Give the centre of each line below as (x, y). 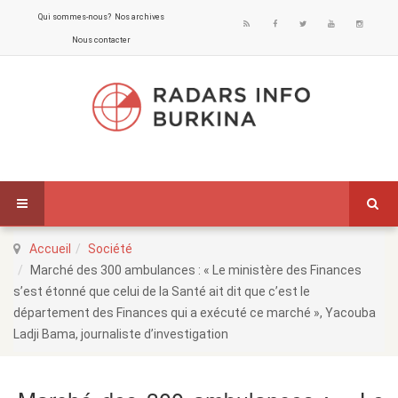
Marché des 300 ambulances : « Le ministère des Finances (196, 270)
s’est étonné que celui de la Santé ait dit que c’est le (162, 291)
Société (110, 249)
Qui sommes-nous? (74, 17)
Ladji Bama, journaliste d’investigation (121, 334)
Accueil (50, 249)
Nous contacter (101, 40)
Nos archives (139, 17)
